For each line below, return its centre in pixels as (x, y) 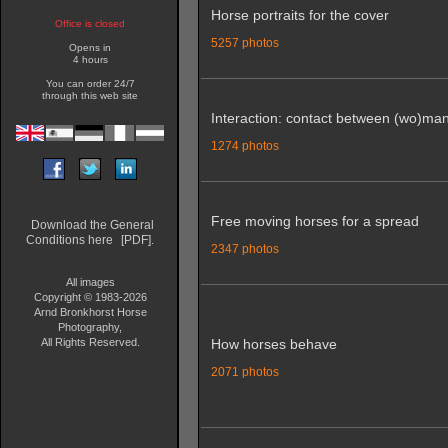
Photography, (90, 327)
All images (90, 282)
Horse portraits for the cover (300, 15)
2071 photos (245, 371)
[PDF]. (136, 240)
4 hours (90, 59)
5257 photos (245, 42)
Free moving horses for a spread (315, 221)
